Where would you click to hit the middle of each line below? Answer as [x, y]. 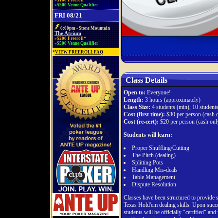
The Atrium [68, 33]
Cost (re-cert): [141, 122]
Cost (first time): [144, 114]
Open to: [134, 92]
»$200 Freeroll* [70, 38]
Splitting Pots [147, 163]
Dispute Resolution [154, 184]
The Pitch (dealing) [154, 155]
